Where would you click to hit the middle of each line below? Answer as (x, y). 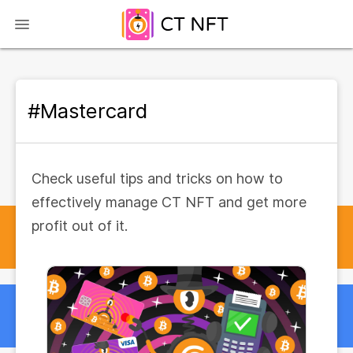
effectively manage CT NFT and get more (169, 202)
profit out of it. (80, 226)
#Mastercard (87, 111)
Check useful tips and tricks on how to (157, 178)
